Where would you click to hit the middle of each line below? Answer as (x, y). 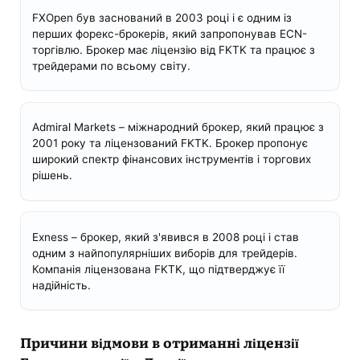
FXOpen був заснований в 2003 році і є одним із (162, 17)
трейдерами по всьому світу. (111, 65)
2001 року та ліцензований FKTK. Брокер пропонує (170, 143)
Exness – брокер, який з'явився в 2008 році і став (165, 237)
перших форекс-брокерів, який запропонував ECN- (169, 33)
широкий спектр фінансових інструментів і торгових (171, 160)
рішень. (52, 176)
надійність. (61, 285)
